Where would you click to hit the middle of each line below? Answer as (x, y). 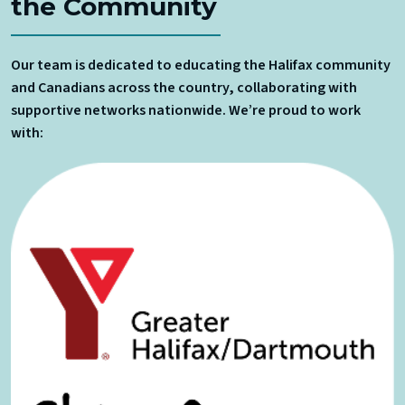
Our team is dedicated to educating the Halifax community (201, 66)
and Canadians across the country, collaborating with (184, 88)
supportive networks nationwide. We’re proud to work (186, 111)
